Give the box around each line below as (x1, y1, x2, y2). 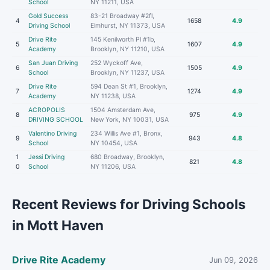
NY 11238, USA (90, 92, 136, 100)
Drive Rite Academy (12, 254, 105, 266)
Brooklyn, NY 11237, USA (90, 69, 165, 77)
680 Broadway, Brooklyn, (90, 153, 165, 161)
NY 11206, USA (90, 163, 136, 171)
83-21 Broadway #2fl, (90, 12, 154, 20)
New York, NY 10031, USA (90, 116, 169, 124)
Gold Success (28, 12, 68, 20)
